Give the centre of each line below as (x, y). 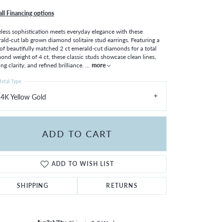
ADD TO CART (77, 134)
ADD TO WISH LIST (83, 164)
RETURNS (122, 185)
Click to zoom (132, 203)
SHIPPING (33, 185)
